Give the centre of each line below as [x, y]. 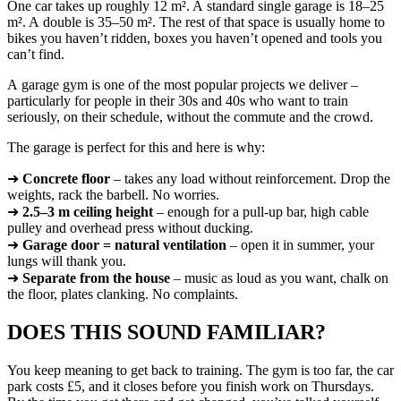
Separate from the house [96, 277]
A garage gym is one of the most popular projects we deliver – [183, 84]
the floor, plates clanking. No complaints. [123, 294]
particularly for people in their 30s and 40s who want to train [178, 100]
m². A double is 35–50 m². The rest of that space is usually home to [196, 21]
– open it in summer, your [300, 244]
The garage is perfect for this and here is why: [136, 147]
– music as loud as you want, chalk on [279, 277]
